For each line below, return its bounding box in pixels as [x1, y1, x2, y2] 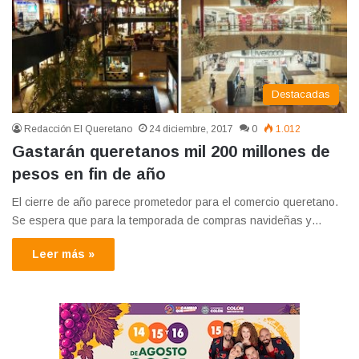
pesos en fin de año [12, 165, 166, 184]
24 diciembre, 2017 [149, 123, 233, 135]
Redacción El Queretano [24, 123, 132, 135]
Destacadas [272, 88, 330, 101]
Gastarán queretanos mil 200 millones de [12, 143, 330, 161]
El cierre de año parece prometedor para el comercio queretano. [12, 196, 338, 209]
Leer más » [32, 248, 95, 261]
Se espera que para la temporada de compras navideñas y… [12, 214, 322, 228]
